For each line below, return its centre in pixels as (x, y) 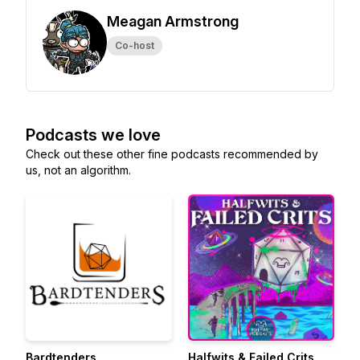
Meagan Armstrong (173, 21)
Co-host (135, 45)
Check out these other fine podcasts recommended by (172, 154)
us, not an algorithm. (78, 170)
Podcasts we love (93, 135)
